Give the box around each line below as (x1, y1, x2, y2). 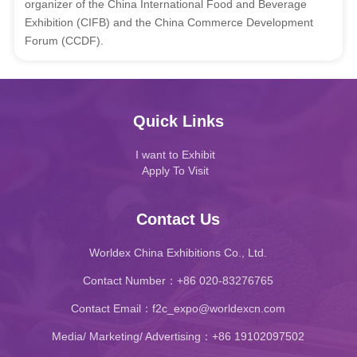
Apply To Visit (141, 163, 209, 177)
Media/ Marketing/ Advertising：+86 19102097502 (52, 329, 305, 343)
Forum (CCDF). (25, 33, 104, 47)
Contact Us (136, 210, 221, 228)
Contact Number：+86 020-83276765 (83, 273, 274, 287)
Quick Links (132, 112, 224, 130)
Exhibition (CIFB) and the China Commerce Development (25, 15, 314, 29)
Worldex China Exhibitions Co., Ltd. (89, 245, 268, 259)
